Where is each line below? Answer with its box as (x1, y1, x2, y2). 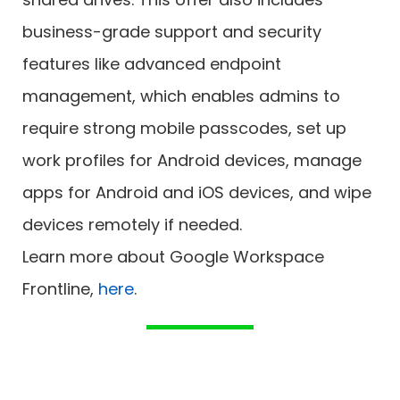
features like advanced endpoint (22, 53, 281, 76)
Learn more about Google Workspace (22, 246, 324, 269)
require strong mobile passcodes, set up (22, 117, 346, 140)
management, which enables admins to (22, 85, 340, 108)
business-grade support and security (22, 21, 321, 44)
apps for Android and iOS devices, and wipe (22, 181, 371, 204)
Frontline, (22, 278, 98, 301)
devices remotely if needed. (22, 213, 242, 237)
